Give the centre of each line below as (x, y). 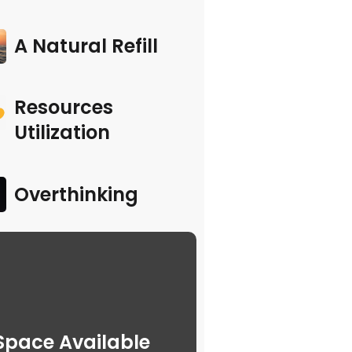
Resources (63, 108)
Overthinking (76, 194)
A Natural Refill (86, 46)
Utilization (62, 133)
